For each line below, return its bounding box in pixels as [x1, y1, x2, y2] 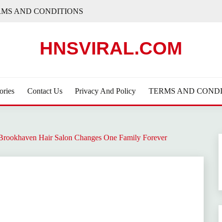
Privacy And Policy [75, 87, 136, 95]
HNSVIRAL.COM [40, 38, 182, 58]
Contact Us [27, 87, 62, 95]
